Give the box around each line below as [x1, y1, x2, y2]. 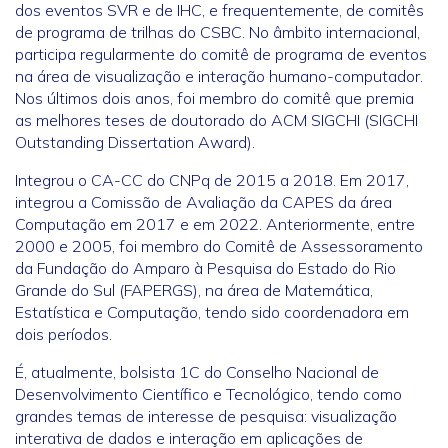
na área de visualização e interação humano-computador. [15, 66, 423, 86]
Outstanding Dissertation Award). [15, 132, 255, 152]
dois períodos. [15, 324, 112, 344]
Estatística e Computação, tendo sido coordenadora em [15, 302, 409, 322]
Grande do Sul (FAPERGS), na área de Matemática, [15, 280, 373, 300]
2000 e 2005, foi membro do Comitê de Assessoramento [15, 236, 423, 256]
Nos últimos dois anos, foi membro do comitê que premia [15, 88, 414, 108]
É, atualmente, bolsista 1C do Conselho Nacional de [15, 362, 379, 382]
